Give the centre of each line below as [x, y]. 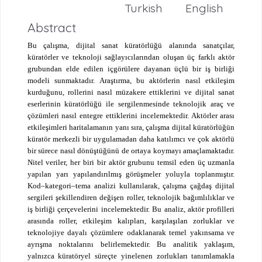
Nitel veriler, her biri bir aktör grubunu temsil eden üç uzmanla [131, 162]
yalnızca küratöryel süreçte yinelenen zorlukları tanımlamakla [131, 256]
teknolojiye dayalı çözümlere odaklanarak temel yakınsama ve [131, 232]
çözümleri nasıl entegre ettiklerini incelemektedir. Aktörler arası [131, 115]
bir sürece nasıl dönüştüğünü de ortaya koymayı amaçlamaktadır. [131, 150]
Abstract [51, 27]
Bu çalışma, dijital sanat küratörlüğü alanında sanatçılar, [131, 45]
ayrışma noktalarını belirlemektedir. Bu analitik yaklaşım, [131, 244]
